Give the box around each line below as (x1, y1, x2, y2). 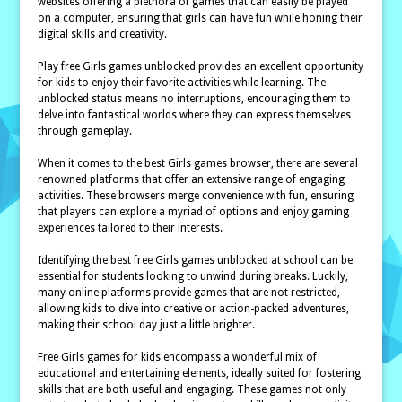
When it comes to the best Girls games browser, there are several (38, 157, 359, 170)
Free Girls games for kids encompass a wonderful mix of (38, 351, 318, 363)
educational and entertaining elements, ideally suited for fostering (38, 367, 362, 380)
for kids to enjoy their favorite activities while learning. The (38, 76, 327, 89)
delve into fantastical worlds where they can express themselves (38, 109, 352, 121)
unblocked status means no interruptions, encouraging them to (38, 92, 352, 105)
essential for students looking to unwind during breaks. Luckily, (38, 270, 349, 283)
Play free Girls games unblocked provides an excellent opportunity (38, 60, 364, 73)
